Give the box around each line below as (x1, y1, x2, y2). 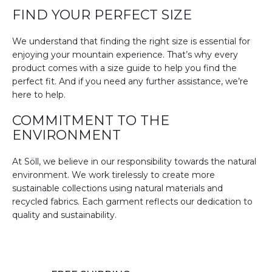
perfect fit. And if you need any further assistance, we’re (12, 76, 248, 87)
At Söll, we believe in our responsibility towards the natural (12, 156, 256, 167)
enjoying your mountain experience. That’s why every (12, 49, 238, 60)
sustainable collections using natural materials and (12, 183, 223, 194)
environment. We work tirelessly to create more (12, 169, 215, 180)
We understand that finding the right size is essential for (12, 36, 250, 47)
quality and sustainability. (12, 209, 117, 220)
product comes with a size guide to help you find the (12, 63, 237, 73)
